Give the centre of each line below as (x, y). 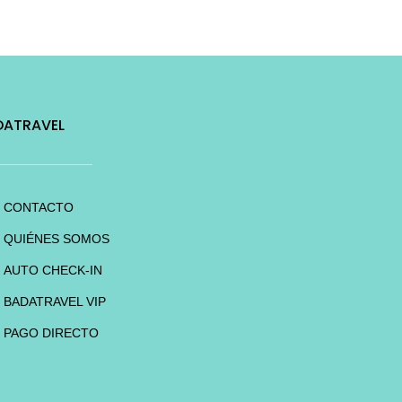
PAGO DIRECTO (52, 333)
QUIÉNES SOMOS (57, 239)
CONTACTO (39, 207)
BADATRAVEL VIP (55, 301)
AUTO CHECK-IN (53, 270)
